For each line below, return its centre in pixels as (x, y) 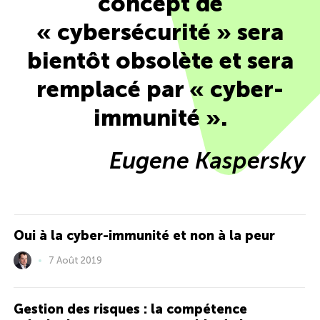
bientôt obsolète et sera (160, 61)
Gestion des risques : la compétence (130, 310)
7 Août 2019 (75, 261)
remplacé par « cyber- (160, 90)
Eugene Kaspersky (207, 161)
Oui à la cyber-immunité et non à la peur (144, 236)
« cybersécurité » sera (160, 32)
